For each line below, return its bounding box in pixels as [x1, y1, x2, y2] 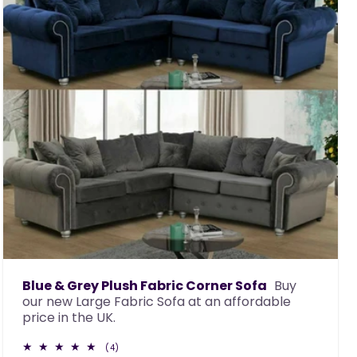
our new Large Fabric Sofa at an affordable [22, 292, 291, 311]
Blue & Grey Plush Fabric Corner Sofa [22, 277, 267, 295]
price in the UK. [22, 308, 116, 327]
